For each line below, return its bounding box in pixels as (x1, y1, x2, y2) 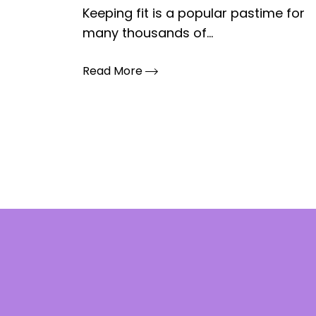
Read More (83, 63, 145, 79)
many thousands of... (83, 24, 213, 42)
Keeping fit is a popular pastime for (83, 4, 305, 22)
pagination (82, 186, 193, 212)
